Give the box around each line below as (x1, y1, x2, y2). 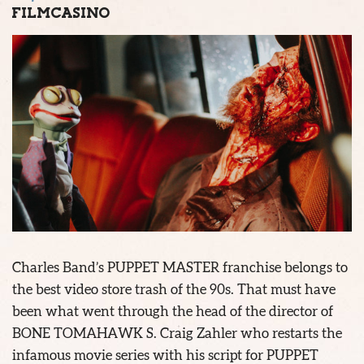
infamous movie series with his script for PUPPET (12, 346, 318, 362)
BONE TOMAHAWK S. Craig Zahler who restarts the (12, 324, 342, 340)
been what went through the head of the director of (12, 302, 333, 318)
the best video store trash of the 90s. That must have (12, 280, 336, 297)
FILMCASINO (12, 4, 110, 22)
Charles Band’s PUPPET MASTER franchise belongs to (12, 258, 348, 275)
